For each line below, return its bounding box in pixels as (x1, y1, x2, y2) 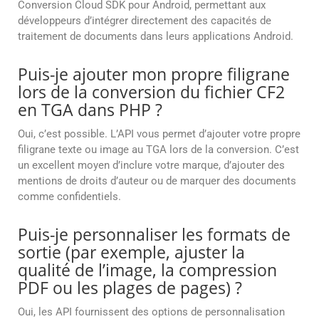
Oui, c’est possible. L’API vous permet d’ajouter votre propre (18, 127, 300, 141)
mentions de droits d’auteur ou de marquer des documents (18, 174, 296, 188)
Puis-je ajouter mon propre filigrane (18, 63, 290, 86)
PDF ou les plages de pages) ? (18, 276, 242, 300)
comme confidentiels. (18, 190, 121, 204)
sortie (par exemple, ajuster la (18, 241, 245, 264)
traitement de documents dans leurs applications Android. (18, 30, 293, 43)
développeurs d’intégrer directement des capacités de (18, 14, 271, 28)
